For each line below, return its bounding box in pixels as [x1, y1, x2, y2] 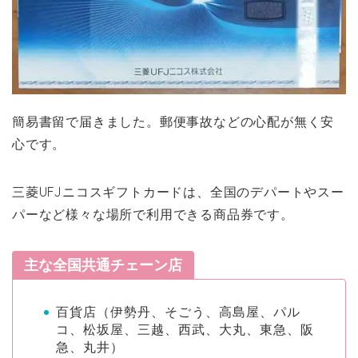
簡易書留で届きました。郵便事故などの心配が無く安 [12, 113, 335, 129]
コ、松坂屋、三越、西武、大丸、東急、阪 [56, 320, 314, 337]
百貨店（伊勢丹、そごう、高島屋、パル [56, 303, 300, 320]
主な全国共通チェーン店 [24, 255, 182, 274]
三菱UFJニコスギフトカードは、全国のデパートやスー [12, 183, 344, 200]
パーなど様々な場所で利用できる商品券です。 [12, 205, 294, 222]
